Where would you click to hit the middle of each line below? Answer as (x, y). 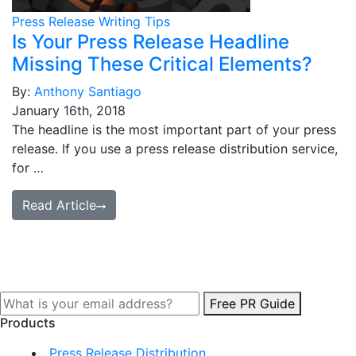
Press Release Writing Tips (91, 21)
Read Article (59, 205)
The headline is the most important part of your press (174, 130)
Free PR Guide (252, 303)
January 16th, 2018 (69, 110)
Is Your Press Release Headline (151, 42)
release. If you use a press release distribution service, (175, 149)
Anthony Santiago (88, 91)
